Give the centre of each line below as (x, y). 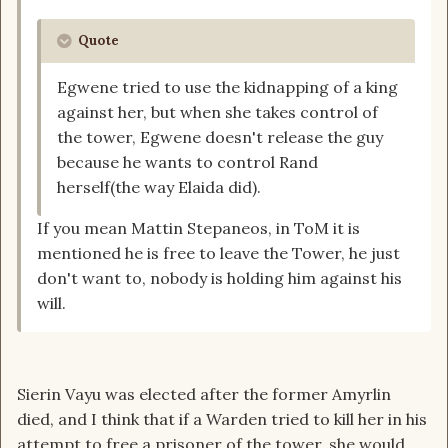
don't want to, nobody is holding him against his (219, 278)
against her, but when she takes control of (217, 112)
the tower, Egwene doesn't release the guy (220, 137)
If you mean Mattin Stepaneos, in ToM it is (198, 228)
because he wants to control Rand (187, 162)
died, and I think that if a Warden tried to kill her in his (222, 419)
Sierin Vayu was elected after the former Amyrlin (204, 394)
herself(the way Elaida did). (159, 187)
